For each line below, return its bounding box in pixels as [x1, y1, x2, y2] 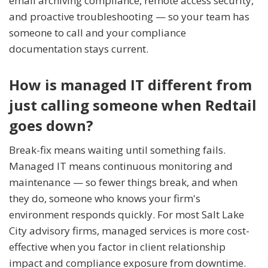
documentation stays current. [9, 42, 148, 56]
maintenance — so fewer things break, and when [9, 175, 237, 190]
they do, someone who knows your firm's [9, 191, 200, 206]
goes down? [9, 115, 93, 136]
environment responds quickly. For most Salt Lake [9, 208, 244, 222]
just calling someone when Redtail [9, 95, 257, 115]
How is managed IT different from [9, 75, 252, 95]
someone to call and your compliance [9, 26, 186, 40]
